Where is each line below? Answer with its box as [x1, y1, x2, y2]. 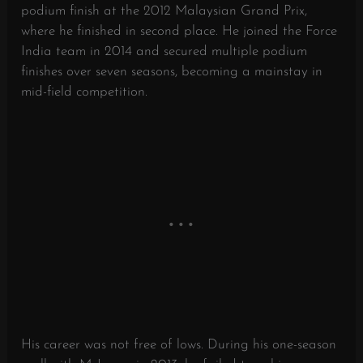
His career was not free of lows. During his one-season [21, 338, 337, 352]
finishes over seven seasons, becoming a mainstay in [21, 65, 323, 79]
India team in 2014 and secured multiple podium [21, 45, 308, 59]
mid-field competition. [21, 85, 148, 100]
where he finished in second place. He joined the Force [21, 24, 338, 39]
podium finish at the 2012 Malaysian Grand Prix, [21, 4, 308, 19]
